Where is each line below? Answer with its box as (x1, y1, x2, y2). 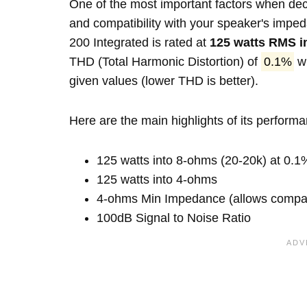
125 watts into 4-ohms (97, 173, 217, 186)
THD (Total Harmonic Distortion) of (69, 55, 261, 69)
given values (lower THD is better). (69, 74, 258, 88)
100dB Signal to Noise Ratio (97, 211, 251, 225)
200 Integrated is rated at (69, 36, 210, 49)
